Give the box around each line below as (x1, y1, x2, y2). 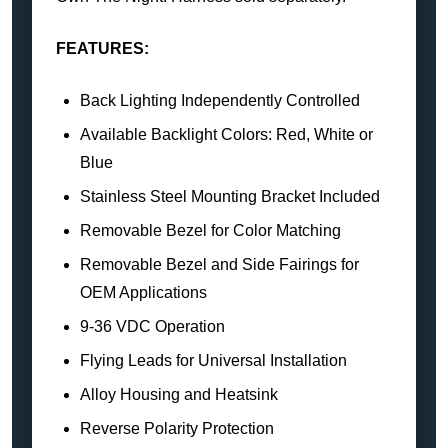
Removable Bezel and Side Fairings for (80, 255, 359, 273)
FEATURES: (56, 39, 149, 57)
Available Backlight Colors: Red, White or (80, 125, 373, 143)
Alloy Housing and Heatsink (80, 385, 278, 403)
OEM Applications (80, 283, 207, 301)
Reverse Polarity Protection (80, 419, 274, 437)
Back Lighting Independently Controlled (80, 91, 360, 109)
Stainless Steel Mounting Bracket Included (80, 187, 380, 205)
